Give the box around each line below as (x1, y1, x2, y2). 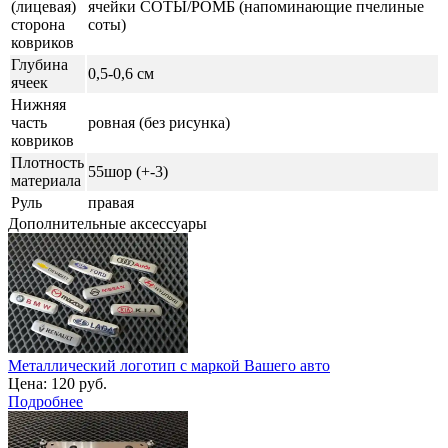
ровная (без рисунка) (88, 113, 230, 131)
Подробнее (8, 392, 83, 410)
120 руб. (47, 374, 107, 392)
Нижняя (11, 95, 66, 113)
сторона (11, 15, 65, 33)
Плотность (11, 153, 84, 171)
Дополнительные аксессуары (8, 214, 207, 232)
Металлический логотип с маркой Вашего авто (8, 356, 330, 374)
